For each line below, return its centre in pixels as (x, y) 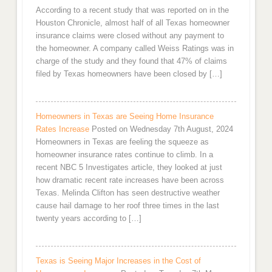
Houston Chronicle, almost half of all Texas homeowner (132, 22)
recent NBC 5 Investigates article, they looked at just (129, 167)
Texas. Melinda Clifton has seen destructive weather (127, 192)
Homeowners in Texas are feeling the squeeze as (122, 141)
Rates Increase (62, 129)
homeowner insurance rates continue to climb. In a (124, 154)
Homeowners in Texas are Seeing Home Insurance (124, 116)
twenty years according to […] (88, 218)
